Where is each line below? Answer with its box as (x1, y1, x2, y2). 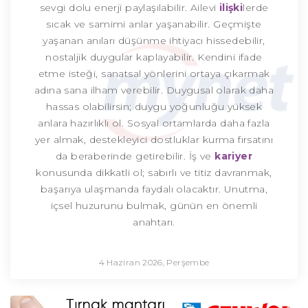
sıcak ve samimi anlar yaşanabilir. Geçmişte (46, 18, 262, 31)
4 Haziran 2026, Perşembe (98, 257, 210, 268)
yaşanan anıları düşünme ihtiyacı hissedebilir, (43, 34, 265, 47)
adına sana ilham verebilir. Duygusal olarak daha (34, 84, 274, 97)
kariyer (214, 150, 253, 163)
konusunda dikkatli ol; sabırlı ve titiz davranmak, (36, 166, 272, 179)
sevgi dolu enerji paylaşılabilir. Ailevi (39, 1, 219, 14)
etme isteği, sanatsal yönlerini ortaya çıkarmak (38, 67, 270, 80)
